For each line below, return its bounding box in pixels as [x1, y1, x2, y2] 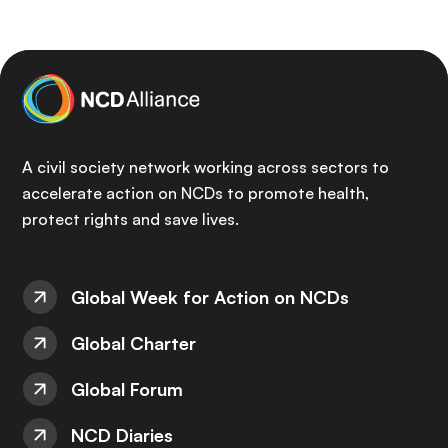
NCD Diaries [71, 424, 173, 446]
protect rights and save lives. [22, 209, 239, 229]
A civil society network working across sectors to [22, 157, 389, 177]
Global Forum [71, 378, 183, 400]
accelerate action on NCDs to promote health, [22, 183, 369, 203]
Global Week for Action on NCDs [71, 286, 349, 308]
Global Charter [71, 332, 196, 354]
